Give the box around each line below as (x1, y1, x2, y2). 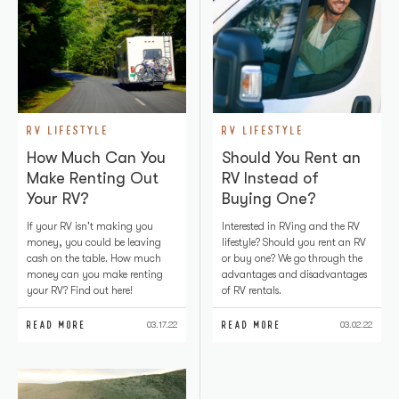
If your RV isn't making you (27, 220, 153, 232)
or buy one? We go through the (222, 252, 362, 265)
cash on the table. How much (27, 252, 161, 265)
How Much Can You (27, 149, 166, 167)
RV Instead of (222, 169, 319, 187)
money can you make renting (27, 268, 163, 281)
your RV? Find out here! (27, 284, 133, 297)
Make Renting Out (27, 169, 159, 187)
